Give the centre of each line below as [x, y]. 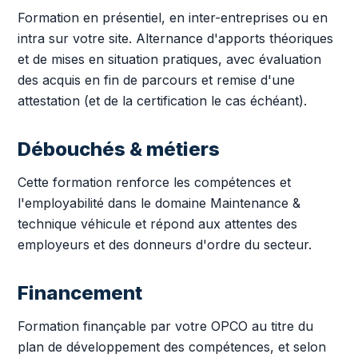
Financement [80, 293]
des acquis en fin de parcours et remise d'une [156, 80]
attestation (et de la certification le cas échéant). [162, 101]
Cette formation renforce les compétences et [154, 182]
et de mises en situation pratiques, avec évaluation [169, 59]
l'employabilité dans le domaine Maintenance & [159, 203]
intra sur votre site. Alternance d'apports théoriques [175, 38]
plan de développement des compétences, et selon [172, 347]
